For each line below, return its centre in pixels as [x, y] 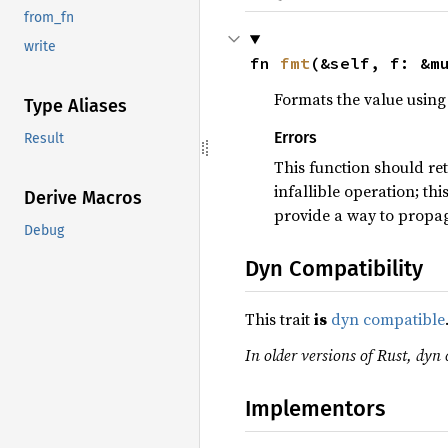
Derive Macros [83, 198]
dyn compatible [388, 319]
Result [44, 139]
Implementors [315, 408]
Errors [295, 137]
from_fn [49, 18]
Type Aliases [75, 106]
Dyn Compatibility [334, 268]
